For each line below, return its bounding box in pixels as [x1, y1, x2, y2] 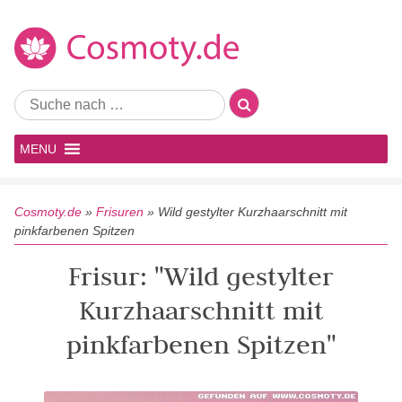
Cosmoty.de [14, 205, 82, 219]
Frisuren [96, 205, 144, 219]
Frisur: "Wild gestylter [68, 259, 334, 293]
